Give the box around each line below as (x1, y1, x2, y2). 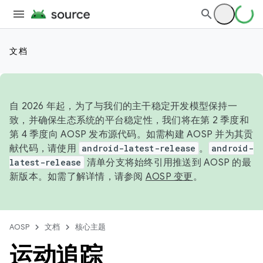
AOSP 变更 (145, 171, 193, 183)
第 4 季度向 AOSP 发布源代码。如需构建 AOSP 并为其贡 (9, 129, 254, 140)
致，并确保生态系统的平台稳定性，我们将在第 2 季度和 (9, 114, 249, 126)
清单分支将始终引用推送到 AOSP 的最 (84, 157, 251, 168)
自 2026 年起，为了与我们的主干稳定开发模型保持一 (9, 100, 237, 112)
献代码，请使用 (9, 143, 79, 154)
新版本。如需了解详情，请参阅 (9, 171, 146, 183)
